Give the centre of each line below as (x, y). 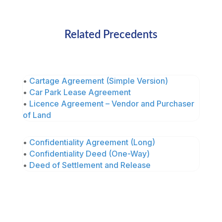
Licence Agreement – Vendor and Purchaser (111, 104)
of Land (37, 115)
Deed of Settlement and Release (90, 165)
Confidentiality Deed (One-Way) (89, 154)
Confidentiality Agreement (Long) (92, 142)
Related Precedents (111, 35)
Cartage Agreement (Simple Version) (98, 81)
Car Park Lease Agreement (80, 92)
